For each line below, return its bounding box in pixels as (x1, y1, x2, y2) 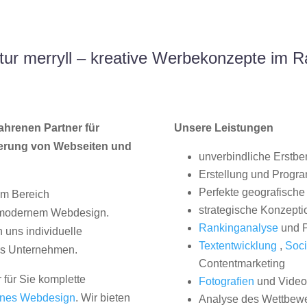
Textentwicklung (198, 240, 277, 252)
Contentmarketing (198, 258, 285, 270)
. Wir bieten (75, 292, 131, 304)
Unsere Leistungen (173, 122, 273, 134)
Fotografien (198, 275, 254, 288)
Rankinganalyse (198, 222, 278, 234)
